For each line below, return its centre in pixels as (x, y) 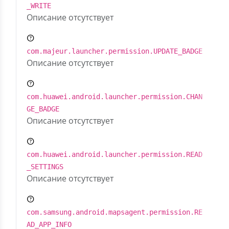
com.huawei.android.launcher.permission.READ (114, 154)
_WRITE (39, 6)
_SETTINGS (45, 167)
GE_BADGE (43, 109)
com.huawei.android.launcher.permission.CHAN (114, 97)
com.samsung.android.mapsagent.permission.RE (114, 212)
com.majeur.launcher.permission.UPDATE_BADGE (114, 51)
